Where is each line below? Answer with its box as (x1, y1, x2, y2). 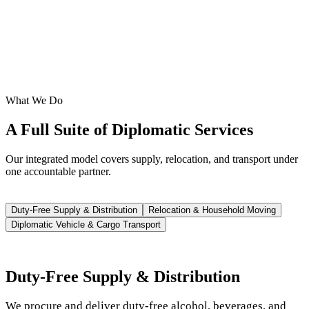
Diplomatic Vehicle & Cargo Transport (11, 219, 161, 230)
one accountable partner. (6, 165, 111, 177)
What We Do (6, 94, 63, 106)
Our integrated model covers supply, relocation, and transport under (6, 152, 298, 165)
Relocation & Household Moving (148, 204, 276, 215)
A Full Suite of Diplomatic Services (6, 120, 253, 139)
